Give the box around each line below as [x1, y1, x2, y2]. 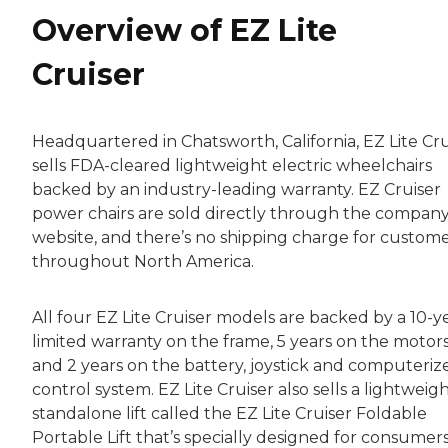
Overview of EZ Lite [32, 12, 337, 50]
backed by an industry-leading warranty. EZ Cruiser [32, 179, 441, 199]
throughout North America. [32, 251, 254, 271]
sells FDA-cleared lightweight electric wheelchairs [32, 155, 432, 175]
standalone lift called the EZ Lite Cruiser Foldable [32, 403, 427, 423]
